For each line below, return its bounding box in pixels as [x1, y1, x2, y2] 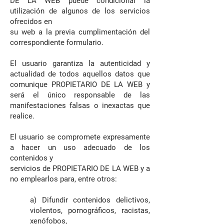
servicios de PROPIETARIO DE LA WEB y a [10, 164, 150, 173]
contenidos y [10, 153, 53, 162]
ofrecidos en [10, 17, 52, 26]
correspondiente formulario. [10, 38, 103, 47]
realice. [10, 111, 34, 120]
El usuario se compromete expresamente [10, 132, 150, 141]
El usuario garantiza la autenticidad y [10, 59, 150, 68]
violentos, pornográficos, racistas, [30, 206, 150, 215]
